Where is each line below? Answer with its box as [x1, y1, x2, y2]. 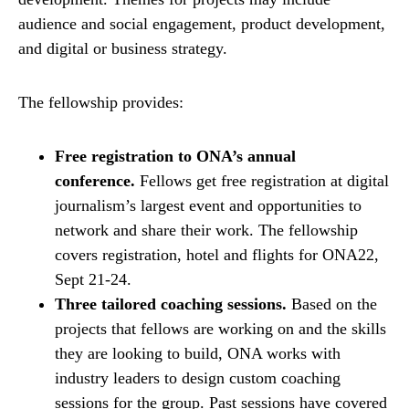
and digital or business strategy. [18, 39, 227, 58]
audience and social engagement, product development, [18, 15, 385, 34]
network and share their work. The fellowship [55, 221, 358, 240]
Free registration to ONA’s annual [55, 147, 296, 166]
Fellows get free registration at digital [135, 172, 389, 191]
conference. [55, 172, 135, 191]
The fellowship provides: [18, 93, 184, 112]
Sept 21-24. [55, 270, 131, 289]
